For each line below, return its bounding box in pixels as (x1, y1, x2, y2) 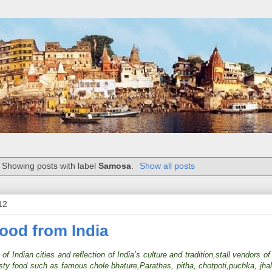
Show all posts (139, 161, 195, 171)
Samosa (98, 161, 132, 171)
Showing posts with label (2, 161, 99, 171)
